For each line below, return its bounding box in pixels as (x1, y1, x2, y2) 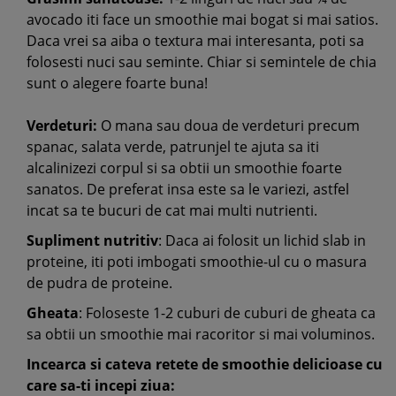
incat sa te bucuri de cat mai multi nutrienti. (27, 201, 317, 220)
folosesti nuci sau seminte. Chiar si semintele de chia (27, 52, 377, 72)
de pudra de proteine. (27, 273, 172, 293)
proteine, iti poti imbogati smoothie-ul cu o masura (27, 252, 367, 271)
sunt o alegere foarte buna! (27, 73, 208, 93)
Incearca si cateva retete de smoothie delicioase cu (27, 354, 383, 374)
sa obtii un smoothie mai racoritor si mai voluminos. (27, 324, 375, 344)
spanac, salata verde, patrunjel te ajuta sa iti (27, 137, 319, 156)
